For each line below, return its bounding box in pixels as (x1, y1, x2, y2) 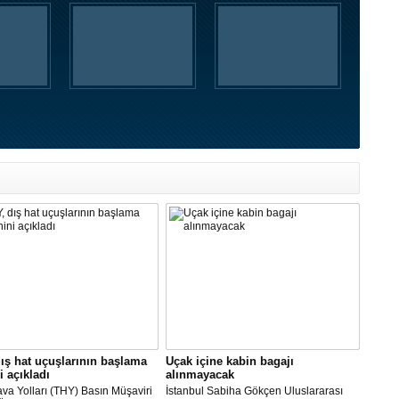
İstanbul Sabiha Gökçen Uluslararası (166, 385, 343, 397)
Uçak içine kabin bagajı (166, 354, 294, 368)
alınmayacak (166, 368, 234, 381)
